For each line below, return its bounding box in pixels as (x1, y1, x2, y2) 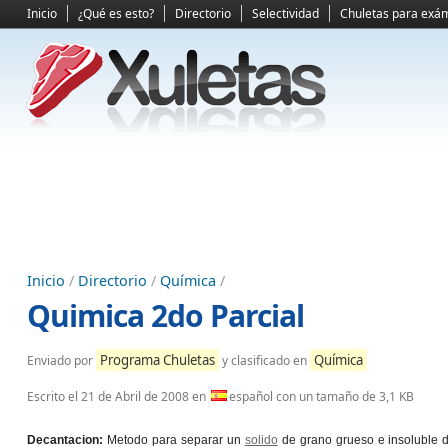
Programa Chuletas (100, 351, 215, 369)
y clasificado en (219, 352, 310, 369)
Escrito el (27, 388, 81, 405)
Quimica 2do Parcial (27, 295, 304, 336)
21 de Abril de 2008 (81, 388, 189, 405)
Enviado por (27, 352, 96, 369)
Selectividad (252, 5, 319, 22)
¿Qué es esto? (78, 5, 154, 22)
